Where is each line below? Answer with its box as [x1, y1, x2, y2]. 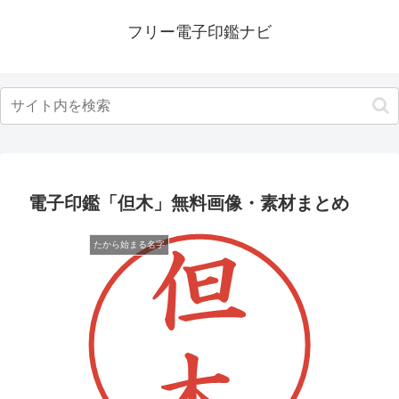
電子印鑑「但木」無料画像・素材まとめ [28, 193, 349, 213]
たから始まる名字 [94, 240, 165, 249]
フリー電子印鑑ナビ [127, 23, 272, 41]
